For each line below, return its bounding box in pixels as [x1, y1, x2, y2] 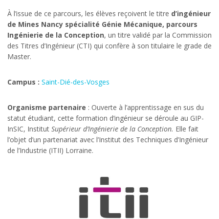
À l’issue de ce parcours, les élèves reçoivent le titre [7, 8, 171, 18]
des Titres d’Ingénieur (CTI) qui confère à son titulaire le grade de [7, 41, 212, 50]
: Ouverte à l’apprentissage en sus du [86, 102, 204, 112]
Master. [7, 51, 31, 61]
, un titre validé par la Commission [104, 30, 212, 40]
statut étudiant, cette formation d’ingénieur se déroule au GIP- [7, 113, 204, 123]
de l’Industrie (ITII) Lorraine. [7, 145, 93, 155]
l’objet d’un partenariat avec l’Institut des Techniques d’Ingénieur [7, 134, 208, 144]
